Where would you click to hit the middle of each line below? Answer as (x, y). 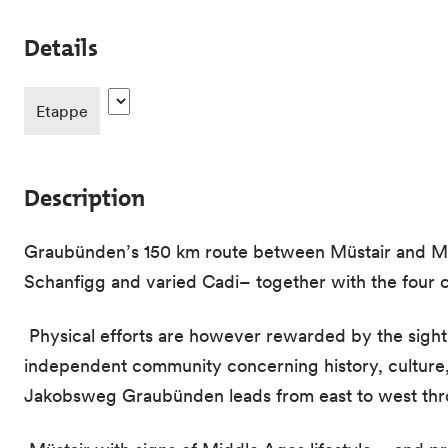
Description (84, 198)
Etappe (62, 111)
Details (61, 48)
